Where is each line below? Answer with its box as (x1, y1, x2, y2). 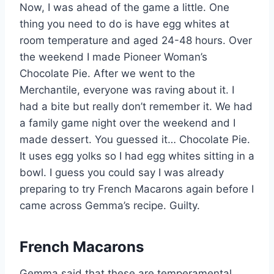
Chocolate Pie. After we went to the (20, 67, 195, 80)
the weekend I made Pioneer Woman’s (20, 50, 207, 63)
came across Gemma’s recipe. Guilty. (20, 199, 200, 212)
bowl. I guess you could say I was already (20, 166, 224, 179)
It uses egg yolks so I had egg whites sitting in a (20, 149, 254, 162)
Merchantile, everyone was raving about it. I (20, 83, 234, 96)
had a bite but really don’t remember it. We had (20, 100, 253, 113)
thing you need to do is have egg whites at (20, 17, 229, 30)
